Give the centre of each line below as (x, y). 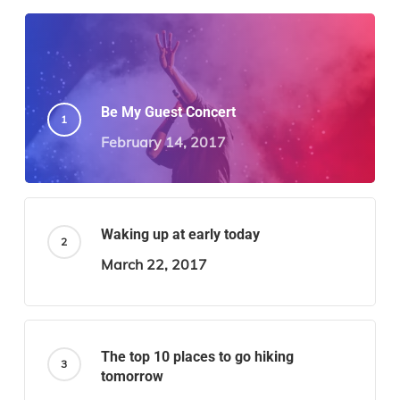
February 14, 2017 (163, 142)
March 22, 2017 (154, 265)
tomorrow (132, 377)
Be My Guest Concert (168, 112)
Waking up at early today (180, 235)
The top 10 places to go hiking (197, 357)
